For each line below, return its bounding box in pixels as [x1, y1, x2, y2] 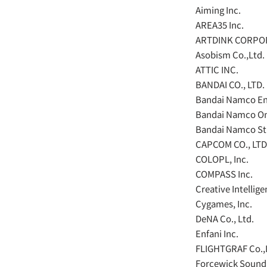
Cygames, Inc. [195, 197, 252, 210]
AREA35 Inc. [195, 18, 244, 31]
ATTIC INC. [195, 63, 238, 76]
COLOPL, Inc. [195, 153, 249, 165]
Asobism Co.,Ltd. [195, 48, 265, 61]
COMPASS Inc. [195, 167, 253, 180]
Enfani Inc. [195, 227, 238, 240]
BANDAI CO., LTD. [195, 78, 265, 91]
